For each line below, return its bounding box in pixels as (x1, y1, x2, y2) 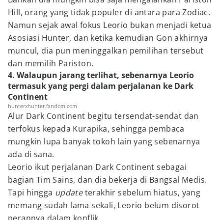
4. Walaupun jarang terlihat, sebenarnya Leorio (8, 70, 194, 81)
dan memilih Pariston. (8, 58, 96, 69)
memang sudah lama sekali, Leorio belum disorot (8, 200, 200, 211)
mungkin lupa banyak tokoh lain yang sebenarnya (8, 136, 200, 147)
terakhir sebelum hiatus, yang (84, 187, 201, 198)
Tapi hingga (8, 187, 55, 198)
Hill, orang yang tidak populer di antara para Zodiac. (8, 7, 211, 18)
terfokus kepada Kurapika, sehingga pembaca (8, 123, 185, 134)
